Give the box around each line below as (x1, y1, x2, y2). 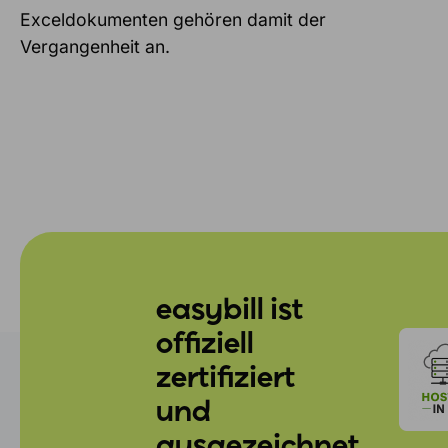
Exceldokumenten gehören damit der (20, 8, 326, 30)
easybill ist (156, 296, 304, 326)
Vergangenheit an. (20, 35, 170, 57)
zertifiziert (156, 364, 296, 394)
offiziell (156, 330, 255, 360)
